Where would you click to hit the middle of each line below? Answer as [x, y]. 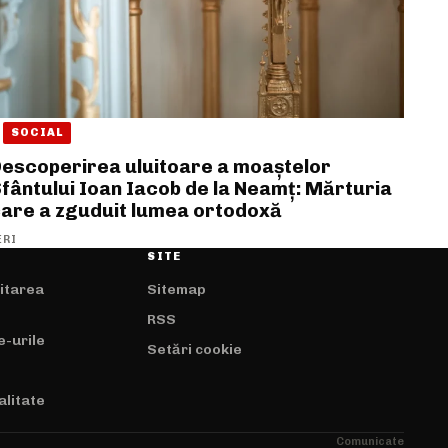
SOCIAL [37, 133]
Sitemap [177, 289]
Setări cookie [195, 349]
